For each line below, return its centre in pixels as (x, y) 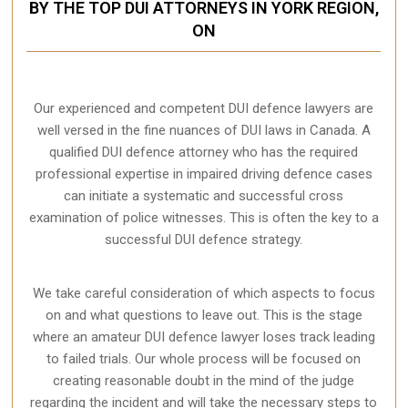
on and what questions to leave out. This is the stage (204, 316)
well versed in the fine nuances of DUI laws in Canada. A (204, 131)
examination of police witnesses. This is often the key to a (204, 218)
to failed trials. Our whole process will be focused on (204, 359)
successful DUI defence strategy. (204, 240)
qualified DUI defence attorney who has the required (204, 153)
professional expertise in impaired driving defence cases (204, 174)
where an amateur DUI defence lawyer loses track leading (204, 337)
